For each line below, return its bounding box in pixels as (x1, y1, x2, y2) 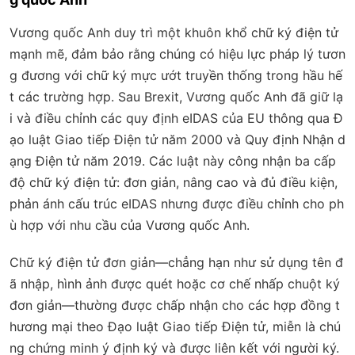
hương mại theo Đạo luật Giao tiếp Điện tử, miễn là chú (10, 318, 341, 334)
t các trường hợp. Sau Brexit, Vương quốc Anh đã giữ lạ (10, 88, 343, 105)
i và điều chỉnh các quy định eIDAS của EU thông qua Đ (10, 109, 343, 126)
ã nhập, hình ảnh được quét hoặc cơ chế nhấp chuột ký (10, 275, 340, 292)
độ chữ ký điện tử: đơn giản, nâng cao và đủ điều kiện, (10, 174, 338, 190)
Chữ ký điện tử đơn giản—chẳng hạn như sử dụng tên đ (10, 254, 343, 270)
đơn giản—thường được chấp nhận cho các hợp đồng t (10, 296, 340, 313)
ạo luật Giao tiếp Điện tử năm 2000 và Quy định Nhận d (10, 131, 345, 147)
